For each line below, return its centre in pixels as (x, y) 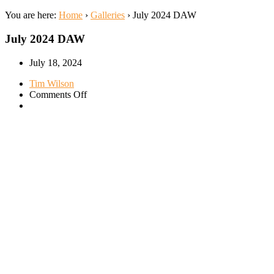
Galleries (108, 15)
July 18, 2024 (56, 62)
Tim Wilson (52, 83)
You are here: (31, 15)
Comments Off (58, 94)
